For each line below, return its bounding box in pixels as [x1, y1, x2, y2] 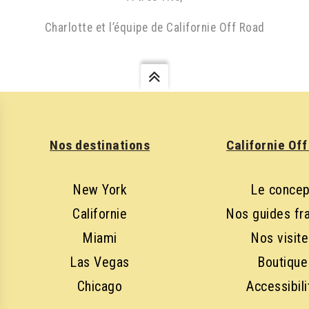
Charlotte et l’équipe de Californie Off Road [44, 21, 265, 34]
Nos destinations [50, 137, 150, 153]
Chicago [77, 278, 123, 295]
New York [72, 181, 128, 198]
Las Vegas [70, 254, 130, 270]
